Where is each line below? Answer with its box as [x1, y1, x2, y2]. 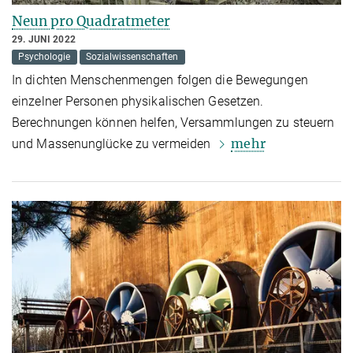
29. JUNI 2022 [12, 34, 76, 46]
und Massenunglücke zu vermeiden [12, 136, 214, 152]
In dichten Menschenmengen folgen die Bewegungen [12, 72, 308, 88]
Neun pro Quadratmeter [12, 13, 170, 31]
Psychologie [18, 51, 71, 63]
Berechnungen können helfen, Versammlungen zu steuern [12, 115, 335, 131]
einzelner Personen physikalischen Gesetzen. [12, 94, 264, 110]
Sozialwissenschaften [86, 51, 179, 63]
